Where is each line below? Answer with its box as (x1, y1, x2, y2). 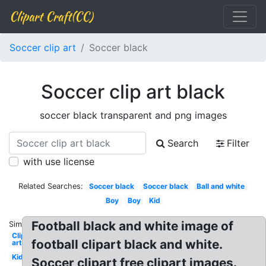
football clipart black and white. (31, 237, 223, 252)
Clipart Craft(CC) (9, 8, 93, 25)
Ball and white (197, 182, 245, 191)
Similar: (9, 220, 35, 229)
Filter (227, 137, 249, 149)
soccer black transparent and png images (39, 109, 227, 121)
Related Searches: (18, 182, 84, 191)
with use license (23, 156, 94, 167)
